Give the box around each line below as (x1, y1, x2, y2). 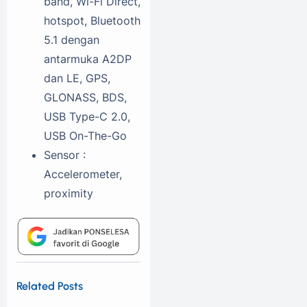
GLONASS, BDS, (44, 90, 127, 105)
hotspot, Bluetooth (44, 14, 140, 28)
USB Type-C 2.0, (44, 110, 130, 124)
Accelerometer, (44, 167, 122, 182)
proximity (44, 186, 93, 201)
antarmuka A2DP (44, 52, 132, 66)
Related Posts (16, 279, 83, 293)
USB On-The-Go (44, 129, 127, 143)
